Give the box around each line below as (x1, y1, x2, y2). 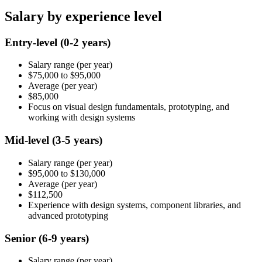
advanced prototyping (28, 210, 108, 220)
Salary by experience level (5, 8, 162, 24)
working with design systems (28, 112, 135, 123)
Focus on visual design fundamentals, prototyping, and (28, 102, 229, 112)
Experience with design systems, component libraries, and (28, 199, 241, 210)
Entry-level (5, 36, 60, 49)
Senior (5, 232, 39, 244)
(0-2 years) (60, 36, 111, 49)
